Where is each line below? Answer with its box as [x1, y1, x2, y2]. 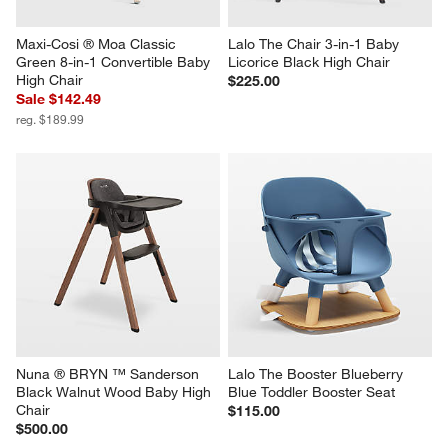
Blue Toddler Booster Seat [228, 382, 395, 401]
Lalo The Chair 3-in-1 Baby [228, 34, 403, 53]
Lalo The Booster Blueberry [228, 364, 407, 383]
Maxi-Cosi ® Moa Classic [16, 34, 181, 53]
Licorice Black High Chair [228, 52, 390, 71]
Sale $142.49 [16, 89, 102, 108]
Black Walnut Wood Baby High [16, 382, 216, 401]
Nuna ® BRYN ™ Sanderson [16, 364, 204, 383]
